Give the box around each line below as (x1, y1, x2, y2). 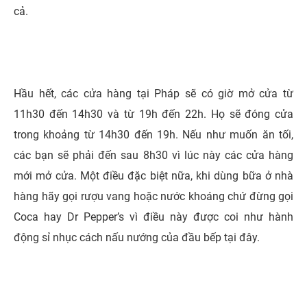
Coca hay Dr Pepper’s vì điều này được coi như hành (14, 210, 293, 223)
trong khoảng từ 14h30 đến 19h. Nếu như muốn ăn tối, (14, 127, 293, 141)
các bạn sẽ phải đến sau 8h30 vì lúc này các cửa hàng (14, 148, 293, 162)
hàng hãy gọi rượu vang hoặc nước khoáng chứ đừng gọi (14, 189, 293, 203)
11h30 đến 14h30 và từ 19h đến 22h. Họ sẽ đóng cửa (14, 107, 293, 121)
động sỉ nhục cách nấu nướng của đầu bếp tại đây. (14, 230, 260, 244)
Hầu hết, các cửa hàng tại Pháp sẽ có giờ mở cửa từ (14, 86, 293, 100)
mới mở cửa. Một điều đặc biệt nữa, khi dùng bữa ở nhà (14, 169, 293, 182)
